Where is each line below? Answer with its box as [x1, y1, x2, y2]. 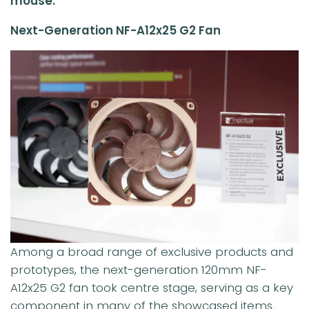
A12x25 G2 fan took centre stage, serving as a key [10, 279, 293, 296]
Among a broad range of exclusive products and [10, 243, 293, 260]
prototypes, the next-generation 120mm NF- [10, 261, 267, 278]
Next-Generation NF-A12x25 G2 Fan [10, 21, 221, 39]
